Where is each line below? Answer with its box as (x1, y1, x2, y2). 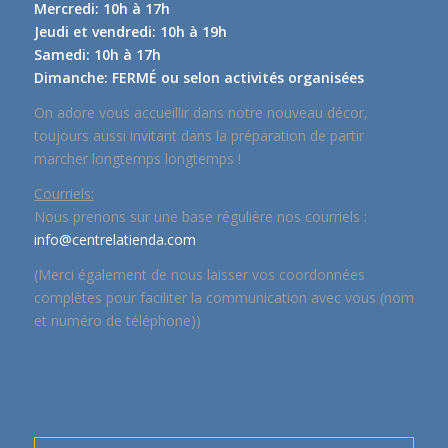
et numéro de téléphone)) (33, 310, 201, 330)
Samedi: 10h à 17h (33, 44, 161, 64)
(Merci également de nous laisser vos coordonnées (33, 264, 365, 284)
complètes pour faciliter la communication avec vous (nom (33, 287, 414, 307)
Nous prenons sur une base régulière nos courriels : (33, 206, 367, 226)
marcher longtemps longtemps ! (33, 148, 241, 168)
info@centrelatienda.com (33, 229, 196, 249)
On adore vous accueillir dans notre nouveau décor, (33, 102, 368, 122)
